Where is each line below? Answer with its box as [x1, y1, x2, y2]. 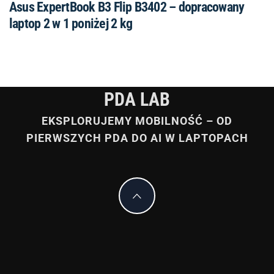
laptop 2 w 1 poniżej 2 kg [9, 15, 132, 31]
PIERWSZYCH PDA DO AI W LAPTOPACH [26, 131, 248, 144]
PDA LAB [104, 88, 170, 110]
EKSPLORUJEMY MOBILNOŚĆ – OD [42, 114, 232, 127]
